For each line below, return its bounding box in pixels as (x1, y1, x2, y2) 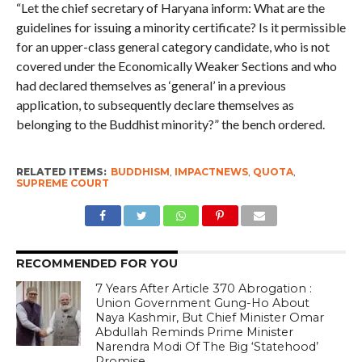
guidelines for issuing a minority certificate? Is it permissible (15, 19, 346, 36)
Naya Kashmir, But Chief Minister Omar (95, 310, 325, 326)
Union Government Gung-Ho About (95, 296, 310, 311)
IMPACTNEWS (174, 166, 248, 179)
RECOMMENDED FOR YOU (15, 256, 178, 271)
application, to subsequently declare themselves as (15, 97, 294, 113)
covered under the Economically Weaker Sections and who (15, 58, 337, 74)
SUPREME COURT (15, 177, 109, 190)
